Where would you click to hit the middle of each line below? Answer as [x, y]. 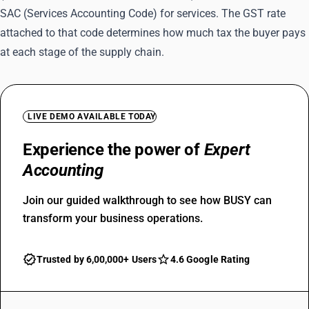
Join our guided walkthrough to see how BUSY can [147, 200]
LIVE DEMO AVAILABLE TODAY [92, 117]
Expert [227, 150]
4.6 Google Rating [210, 259]
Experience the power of [113, 150]
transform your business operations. [113, 218]
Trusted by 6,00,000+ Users [97, 259]
